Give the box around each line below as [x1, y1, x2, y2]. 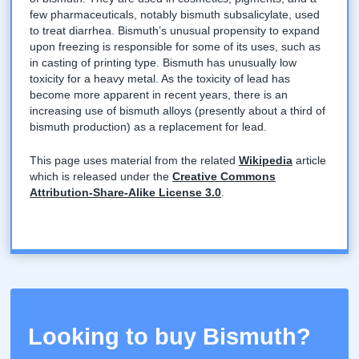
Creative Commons [172, 169, 276, 183]
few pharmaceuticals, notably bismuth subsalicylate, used [30, 8, 321, 22]
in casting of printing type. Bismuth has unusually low [30, 56, 297, 70]
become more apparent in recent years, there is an [30, 88, 288, 102]
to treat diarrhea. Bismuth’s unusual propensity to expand [30, 24, 321, 38]
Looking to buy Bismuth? [28, 324, 312, 349]
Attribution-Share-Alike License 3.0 [30, 185, 222, 199]
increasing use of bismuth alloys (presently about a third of [30, 104, 326, 118]
